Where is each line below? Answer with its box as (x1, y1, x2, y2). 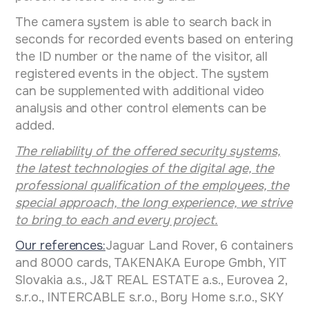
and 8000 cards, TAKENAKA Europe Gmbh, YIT (15, 255, 288, 271)
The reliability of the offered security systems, (15, 143, 281, 159)
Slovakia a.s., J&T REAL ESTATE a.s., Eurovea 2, (15, 272, 287, 288)
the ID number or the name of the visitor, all (15, 49, 268, 65)
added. (15, 118, 54, 134)
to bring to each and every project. (15, 212, 218, 228)
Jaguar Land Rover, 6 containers (105, 238, 293, 254)
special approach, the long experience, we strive (15, 195, 292, 211)
